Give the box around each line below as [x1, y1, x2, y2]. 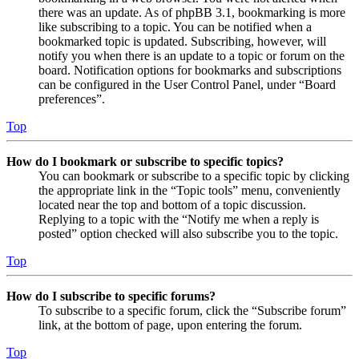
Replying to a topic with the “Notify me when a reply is [38, 212, 319, 226]
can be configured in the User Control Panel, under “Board [38, 77, 336, 91]
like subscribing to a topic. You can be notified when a [38, 19, 312, 34]
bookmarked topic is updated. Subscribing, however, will [38, 34, 326, 48]
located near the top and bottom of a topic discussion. [38, 197, 306, 212]
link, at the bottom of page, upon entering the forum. [38, 317, 302, 332]
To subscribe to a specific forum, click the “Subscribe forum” [38, 303, 346, 317]
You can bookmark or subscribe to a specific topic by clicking [38, 168, 349, 183]
